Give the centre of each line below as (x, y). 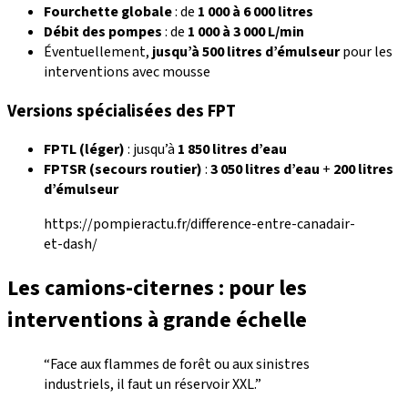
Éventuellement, (98, 51)
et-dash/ (71, 245)
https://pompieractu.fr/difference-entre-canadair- (199, 224)
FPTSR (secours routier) (123, 170)
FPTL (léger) (84, 150)
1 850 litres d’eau (232, 150)
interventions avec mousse (127, 71)
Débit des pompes (103, 31)
